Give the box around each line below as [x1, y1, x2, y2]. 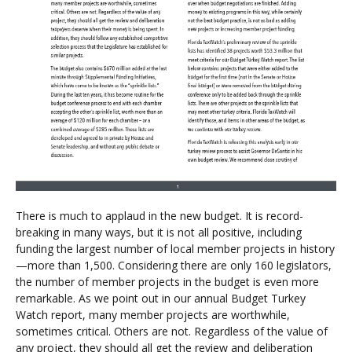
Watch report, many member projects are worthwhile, [16, 307, 290, 323]
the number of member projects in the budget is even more [16, 274, 319, 290]
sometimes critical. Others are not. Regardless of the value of [16, 324, 328, 339]
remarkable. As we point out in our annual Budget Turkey [16, 291, 306, 306]
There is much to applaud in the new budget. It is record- [16, 208, 303, 224]
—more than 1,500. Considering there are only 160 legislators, [16, 258, 332, 273]
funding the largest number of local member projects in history [16, 241, 335, 257]
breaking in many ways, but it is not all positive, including [16, 225, 302, 240]
